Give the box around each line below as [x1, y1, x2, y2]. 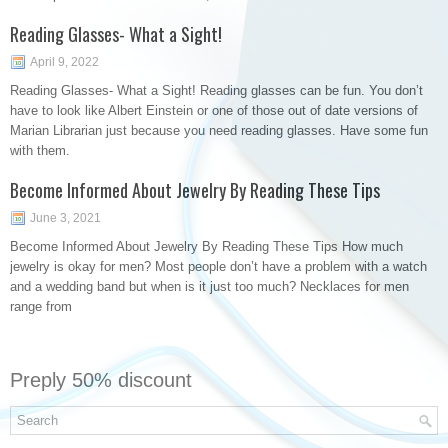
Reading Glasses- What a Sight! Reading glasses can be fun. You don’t [10, 83, 423, 98]
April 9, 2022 [30, 55, 99, 69]
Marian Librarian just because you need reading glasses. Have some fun [10, 123, 428, 138]
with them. [10, 143, 70, 158]
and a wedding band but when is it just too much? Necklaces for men [10, 279, 409, 294]
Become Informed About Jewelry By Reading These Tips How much [10, 239, 403, 254]
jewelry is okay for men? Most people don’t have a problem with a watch [10, 259, 427, 274]
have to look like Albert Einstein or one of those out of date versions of [10, 103, 418, 118]
